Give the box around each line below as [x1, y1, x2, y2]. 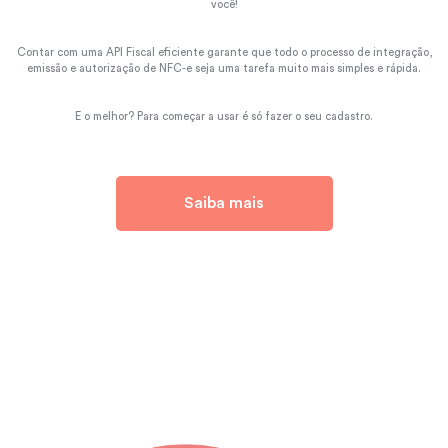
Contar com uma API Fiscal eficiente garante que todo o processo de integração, [16, 46, 432, 58]
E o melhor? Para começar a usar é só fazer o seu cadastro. [75, 110, 373, 122]
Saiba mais [184, 195, 264, 211]
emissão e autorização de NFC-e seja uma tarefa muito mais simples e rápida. [27, 62, 421, 74]
